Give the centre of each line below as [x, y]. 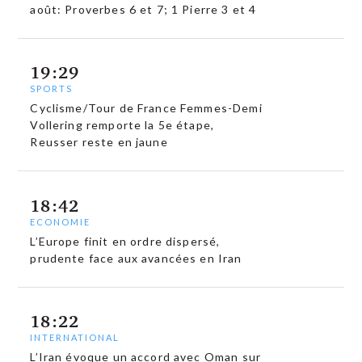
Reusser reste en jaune [99, 142]
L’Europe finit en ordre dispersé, [125, 241]
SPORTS [52, 89]
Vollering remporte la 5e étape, [122, 125]
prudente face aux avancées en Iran [136, 258]
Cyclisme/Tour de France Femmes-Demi [146, 108]
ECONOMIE [61, 221]
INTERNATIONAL [75, 338]
